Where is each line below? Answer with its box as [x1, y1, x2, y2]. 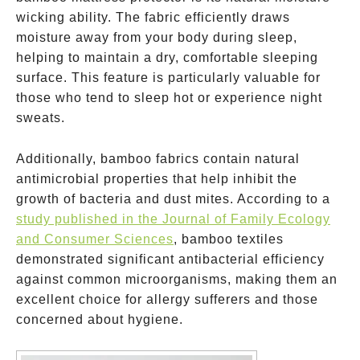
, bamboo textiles [174, 232, 284, 246]
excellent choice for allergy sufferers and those [16, 292, 318, 306]
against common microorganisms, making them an [16, 272, 337, 286]
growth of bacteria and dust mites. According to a [16, 192, 330, 206]
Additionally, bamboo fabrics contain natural [16, 152, 300, 166]
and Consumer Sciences [16, 232, 174, 246]
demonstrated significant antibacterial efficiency [16, 252, 325, 266]
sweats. [16, 111, 65, 125]
